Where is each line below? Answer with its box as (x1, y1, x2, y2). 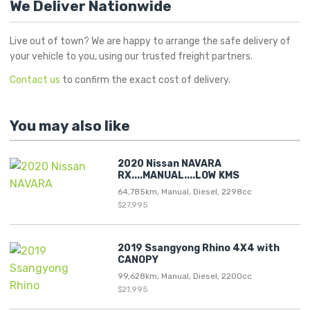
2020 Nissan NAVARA (118, 157, 221, 170)
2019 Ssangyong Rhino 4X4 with (118, 241, 280, 254)
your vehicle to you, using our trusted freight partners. (10, 50, 253, 62)
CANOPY (118, 253, 158, 266)
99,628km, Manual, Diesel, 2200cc (118, 271, 252, 281)
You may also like (10, 116, 130, 134)
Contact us (10, 73, 60, 86)
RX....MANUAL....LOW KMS (118, 169, 239, 181)
